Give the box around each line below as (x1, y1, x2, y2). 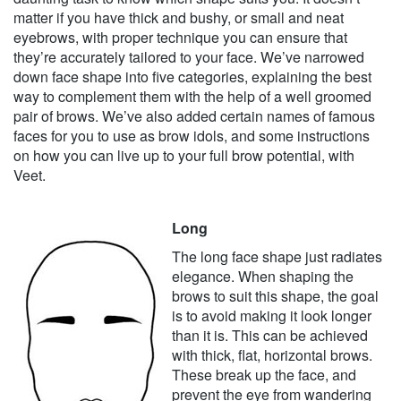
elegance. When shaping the (172, 266, 354, 287)
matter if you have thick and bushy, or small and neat (13, 7, 344, 29)
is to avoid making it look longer (172, 305, 371, 327)
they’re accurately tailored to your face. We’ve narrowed (13, 47, 364, 68)
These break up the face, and (172, 364, 356, 386)
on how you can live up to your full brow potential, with (13, 145, 354, 166)
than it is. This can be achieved (172, 325, 368, 346)
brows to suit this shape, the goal (172, 286, 379, 307)
